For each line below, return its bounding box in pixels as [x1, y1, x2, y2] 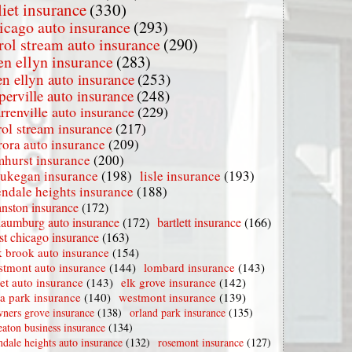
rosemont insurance [158, 335, 244, 350]
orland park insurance [130, 305, 225, 320]
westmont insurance [119, 289, 216, 305]
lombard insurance [144, 259, 235, 275]
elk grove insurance [121, 274, 216, 290]
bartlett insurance [157, 214, 241, 230]
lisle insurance [140, 167, 221, 185]
